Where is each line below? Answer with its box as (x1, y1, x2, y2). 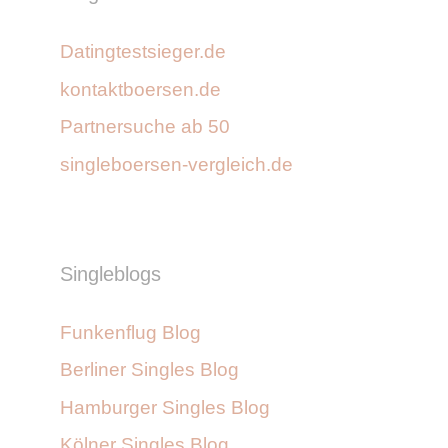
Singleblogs (60, 262, 161, 285)
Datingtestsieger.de (60, 41, 226, 63)
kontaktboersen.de (60, 78, 221, 100)
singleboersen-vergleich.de (60, 153, 293, 175)
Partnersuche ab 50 (60, 116, 230, 138)
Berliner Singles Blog (60, 359, 239, 381)
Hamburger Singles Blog (60, 396, 270, 418)
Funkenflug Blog (60, 321, 201, 343)
